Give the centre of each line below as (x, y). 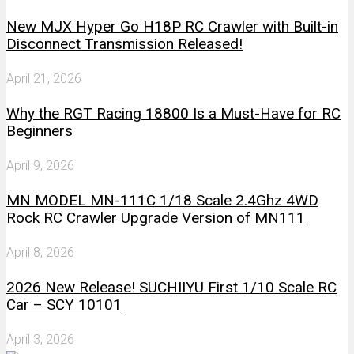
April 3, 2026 (40, 339)
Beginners (40, 130)
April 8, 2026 (40, 252)
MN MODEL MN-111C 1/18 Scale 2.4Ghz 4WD (162, 200)
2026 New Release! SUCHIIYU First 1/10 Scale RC (171, 287)
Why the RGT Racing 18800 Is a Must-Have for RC (173, 113)
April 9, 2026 (40, 165)
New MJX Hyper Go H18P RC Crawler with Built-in (172, 26)
